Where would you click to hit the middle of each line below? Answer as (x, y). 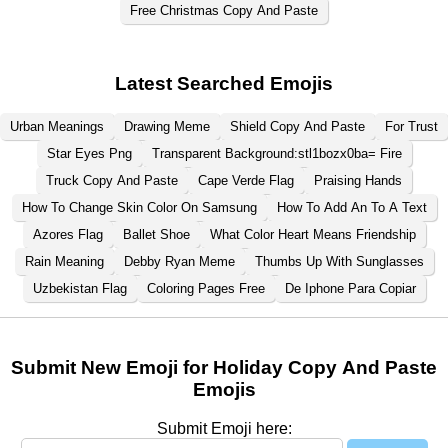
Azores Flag (67, 235)
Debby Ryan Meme (179, 262)
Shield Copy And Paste (297, 127)
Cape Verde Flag (246, 181)
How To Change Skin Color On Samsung (139, 208)
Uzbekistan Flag (79, 289)
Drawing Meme (167, 127)
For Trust (411, 127)
